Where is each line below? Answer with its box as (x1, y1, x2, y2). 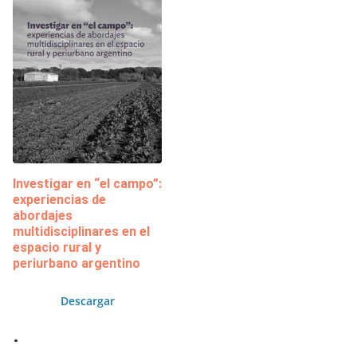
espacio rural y (13, 239, 101, 255)
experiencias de (13, 191, 106, 207)
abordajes (13, 207, 73, 223)
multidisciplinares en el (13, 223, 150, 239)
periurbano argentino (13, 255, 140, 271)
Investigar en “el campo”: (13, 175, 162, 191)
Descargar (60, 292, 115, 308)
